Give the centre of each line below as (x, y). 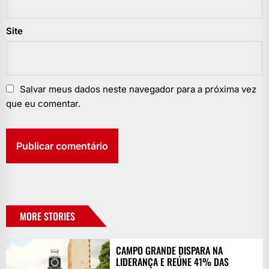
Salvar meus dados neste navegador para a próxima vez (138, 89)
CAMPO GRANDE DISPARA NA (169, 250)
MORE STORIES (47, 216)
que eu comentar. (43, 103)
